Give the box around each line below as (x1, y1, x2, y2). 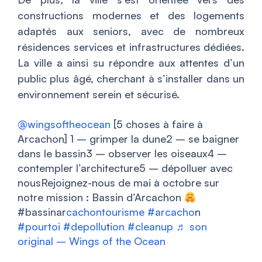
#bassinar (18, 205, 66, 219)
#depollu (63, 220, 106, 233)
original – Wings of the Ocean (18, 235, 166, 248)
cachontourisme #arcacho (66, 205, 195, 219)
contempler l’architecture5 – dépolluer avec (18, 161, 233, 175)
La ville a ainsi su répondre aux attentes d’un (18, 56, 244, 70)
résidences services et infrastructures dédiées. (18, 40, 244, 54)
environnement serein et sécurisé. (18, 88, 180, 101)
